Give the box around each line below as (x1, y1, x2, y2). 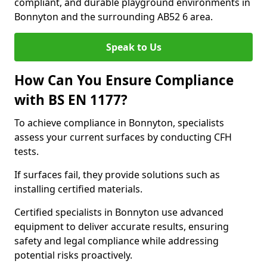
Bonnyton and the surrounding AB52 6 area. (14, 10, 213, 23)
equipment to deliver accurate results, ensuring (14, 220, 229, 233)
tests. (14, 145, 39, 158)
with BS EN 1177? (14, 91, 128, 109)
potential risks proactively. (14, 249, 132, 262)
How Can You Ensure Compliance (14, 71, 234, 89)
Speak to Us (105, 41, 162, 54)
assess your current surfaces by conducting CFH (14, 131, 232, 144)
